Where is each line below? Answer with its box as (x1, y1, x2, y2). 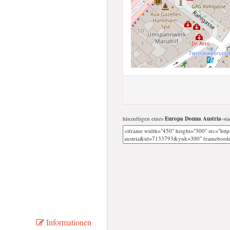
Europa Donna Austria (165, 114, 221, 123)
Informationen (44, 217, 91, 228)
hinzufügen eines (123, 114, 165, 122)
